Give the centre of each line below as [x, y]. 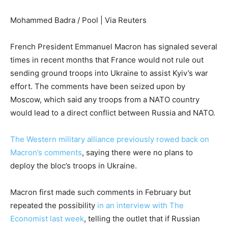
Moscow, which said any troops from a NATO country [105, 100]
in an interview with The [140, 206]
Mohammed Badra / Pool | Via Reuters [78, 20]
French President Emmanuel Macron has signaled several [114, 47]
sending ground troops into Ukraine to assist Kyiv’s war [109, 73]
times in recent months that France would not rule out [107, 60]
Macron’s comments [46, 153]
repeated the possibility [54, 206]
